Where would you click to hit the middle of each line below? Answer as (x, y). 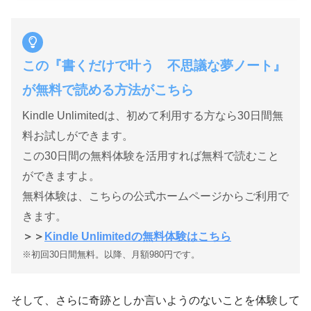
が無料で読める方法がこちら (108, 90)
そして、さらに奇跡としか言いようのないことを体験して (155, 300)
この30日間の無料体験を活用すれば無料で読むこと (151, 155)
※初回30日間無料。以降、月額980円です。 (111, 254)
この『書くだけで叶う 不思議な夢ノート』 (154, 65)
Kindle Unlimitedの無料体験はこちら (138, 236)
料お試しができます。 (78, 135)
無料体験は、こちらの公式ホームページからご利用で (155, 196)
